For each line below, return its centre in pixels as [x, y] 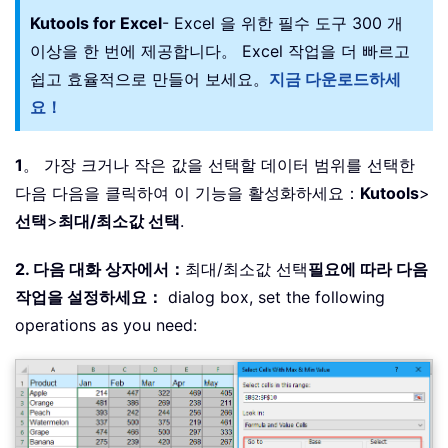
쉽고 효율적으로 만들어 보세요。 [149, 79]
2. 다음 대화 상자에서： [100, 269]
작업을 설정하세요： [89, 297]
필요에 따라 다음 [368, 269]
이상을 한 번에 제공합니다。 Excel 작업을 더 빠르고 [220, 51]
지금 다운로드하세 [335, 79]
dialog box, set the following [274, 297]
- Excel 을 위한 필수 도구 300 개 [282, 23]
